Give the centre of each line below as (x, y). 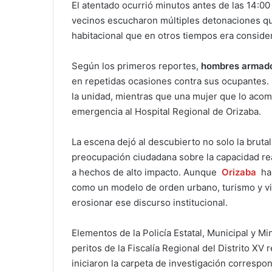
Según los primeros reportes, (136, 66)
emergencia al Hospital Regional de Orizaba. (166, 112)
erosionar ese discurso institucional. (150, 203)
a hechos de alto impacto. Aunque (145, 172)
